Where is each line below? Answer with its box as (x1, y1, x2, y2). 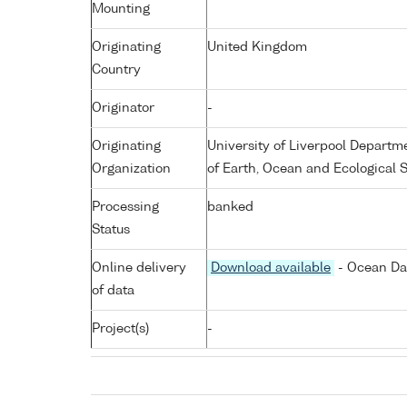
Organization (92, 162, 171, 175)
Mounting (92, 2, 150, 15)
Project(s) (92, 322, 149, 335)
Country (92, 63, 141, 76)
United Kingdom (207, 40, 307, 54)
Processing (92, 200, 159, 213)
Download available (211, 261, 331, 274)
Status (92, 223, 130, 236)
